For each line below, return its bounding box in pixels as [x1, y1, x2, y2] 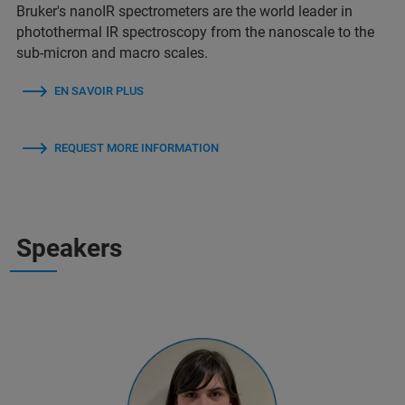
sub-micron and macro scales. [16, 44, 208, 62]
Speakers [16, 233, 122, 264]
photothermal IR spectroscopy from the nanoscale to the [16, 24, 374, 42]
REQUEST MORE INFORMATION [54, 141, 219, 155]
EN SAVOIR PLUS [54, 84, 144, 99]
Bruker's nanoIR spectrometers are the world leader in [16, 3, 353, 21]
